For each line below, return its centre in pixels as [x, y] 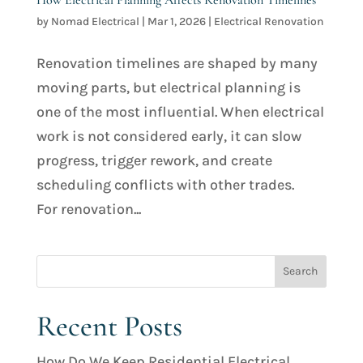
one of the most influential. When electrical [180, 111]
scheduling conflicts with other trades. [165, 184]
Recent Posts [109, 326]
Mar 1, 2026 [176, 21]
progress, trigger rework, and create [154, 160]
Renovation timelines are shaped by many [177, 63]
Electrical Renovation [269, 21]
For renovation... [88, 209]
